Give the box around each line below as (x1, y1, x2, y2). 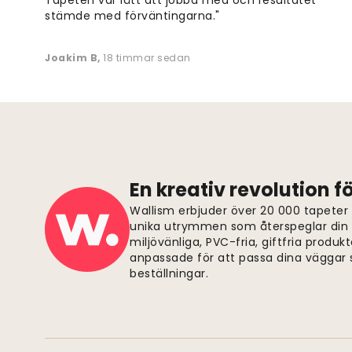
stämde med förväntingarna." (45, 7, 220, 24)
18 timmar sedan (103, 50, 191, 64)
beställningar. (130, 265, 208, 281)
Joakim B (45, 50, 97, 64)
